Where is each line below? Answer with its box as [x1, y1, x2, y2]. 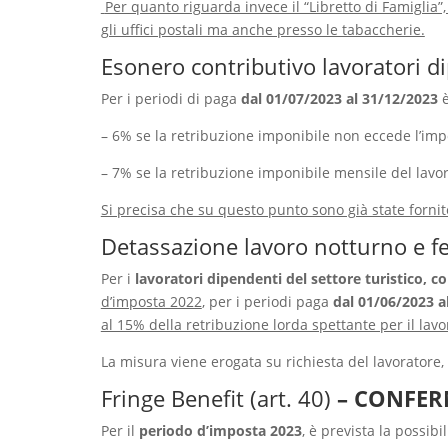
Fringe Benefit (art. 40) [100, 382, 337, 413]
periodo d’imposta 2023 [138, 420, 302, 440]
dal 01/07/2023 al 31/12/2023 [240, 88, 438, 108]
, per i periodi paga [201, 291, 333, 311]
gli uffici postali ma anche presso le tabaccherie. [100, 19, 425, 39]
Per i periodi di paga [100, 88, 241, 108]
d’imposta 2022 [100, 291, 202, 311]
